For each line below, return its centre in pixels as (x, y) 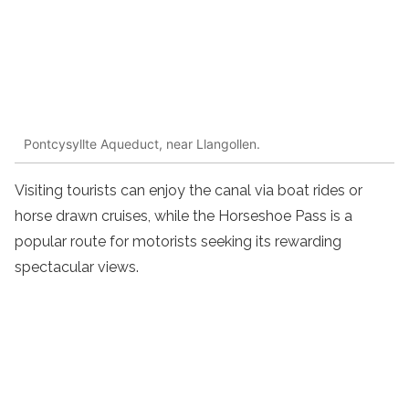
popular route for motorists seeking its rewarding (178, 242)
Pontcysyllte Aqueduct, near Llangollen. (142, 143)
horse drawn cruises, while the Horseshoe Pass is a (184, 216)
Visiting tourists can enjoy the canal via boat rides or (189, 191)
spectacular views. (77, 267)
